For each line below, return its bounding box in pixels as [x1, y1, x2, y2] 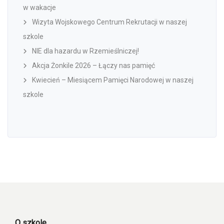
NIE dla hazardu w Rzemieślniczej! [32, 47, 139, 55]
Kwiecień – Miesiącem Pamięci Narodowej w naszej [32, 76, 193, 84]
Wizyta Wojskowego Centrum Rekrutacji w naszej [32, 18, 187, 26]
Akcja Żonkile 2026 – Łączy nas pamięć [32, 61, 155, 70]
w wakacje [23, 3, 56, 12]
